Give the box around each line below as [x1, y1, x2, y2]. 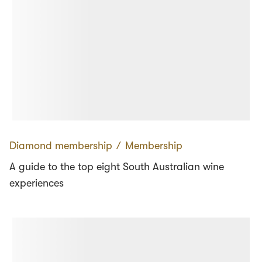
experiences [9, 177, 64, 189]
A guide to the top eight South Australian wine [9, 161, 224, 173]
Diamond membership [9, 140, 112, 152]
